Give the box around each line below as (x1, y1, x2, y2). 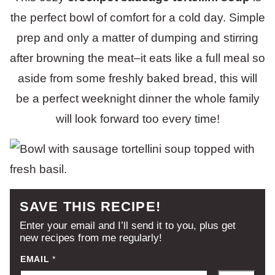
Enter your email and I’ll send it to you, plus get (20, 220, 236, 231)
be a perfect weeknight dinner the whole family (15, 92, 260, 105)
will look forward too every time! (55, 112, 220, 125)
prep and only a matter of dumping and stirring (17, 31, 258, 44)
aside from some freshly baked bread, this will (18, 72, 257, 85)
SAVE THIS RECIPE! (20, 199, 161, 214)
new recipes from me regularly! (20, 232, 162, 244)
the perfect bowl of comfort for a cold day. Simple (10, 11, 265, 24)
